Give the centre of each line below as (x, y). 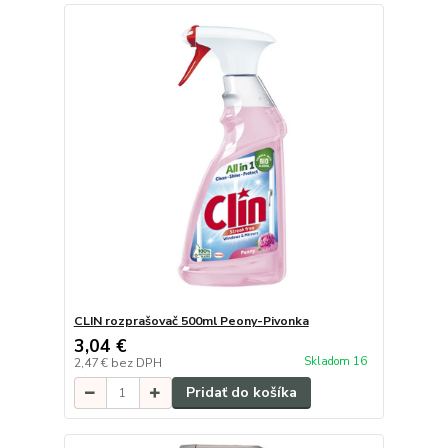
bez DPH (136, 363)
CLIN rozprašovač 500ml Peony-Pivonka (191, 321)
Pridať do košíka (241, 393)
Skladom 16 (336, 361)
